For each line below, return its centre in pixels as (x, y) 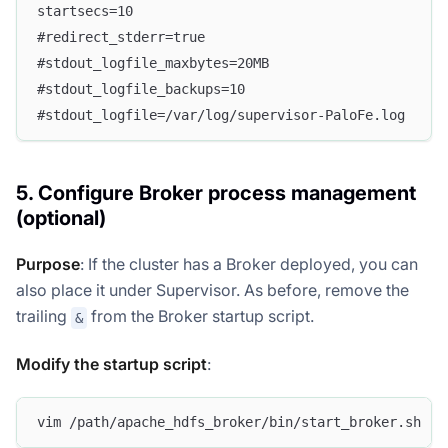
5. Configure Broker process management (216, 193)
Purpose (48, 264)
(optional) (61, 218)
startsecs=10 (85, 11)
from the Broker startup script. (200, 316)
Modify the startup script (111, 363)
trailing (43, 316)
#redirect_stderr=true (121, 37)
